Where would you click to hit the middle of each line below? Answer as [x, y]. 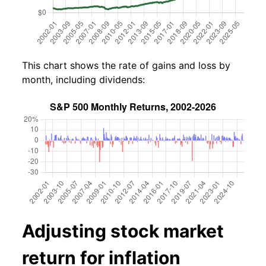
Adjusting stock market [123, 231]
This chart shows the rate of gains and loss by [126, 65]
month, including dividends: [83, 79]
